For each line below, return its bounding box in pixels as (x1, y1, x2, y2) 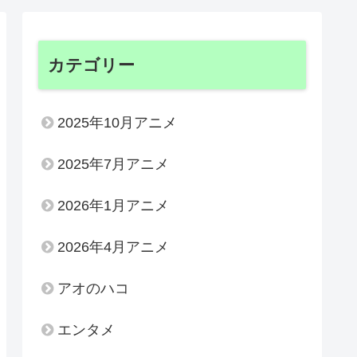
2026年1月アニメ (57, 197, 169, 214)
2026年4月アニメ (57, 238, 169, 255)
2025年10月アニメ (57, 114, 177, 131)
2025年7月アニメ (57, 155, 169, 172)
